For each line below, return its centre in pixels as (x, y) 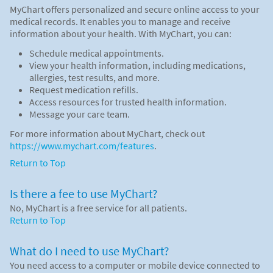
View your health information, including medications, (137, 65)
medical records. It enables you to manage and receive (120, 21)
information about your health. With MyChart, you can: (121, 33)
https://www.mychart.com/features (82, 145)
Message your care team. (80, 114)
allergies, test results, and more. (94, 77)
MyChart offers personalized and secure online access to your (135, 9)
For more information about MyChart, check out (107, 133)
